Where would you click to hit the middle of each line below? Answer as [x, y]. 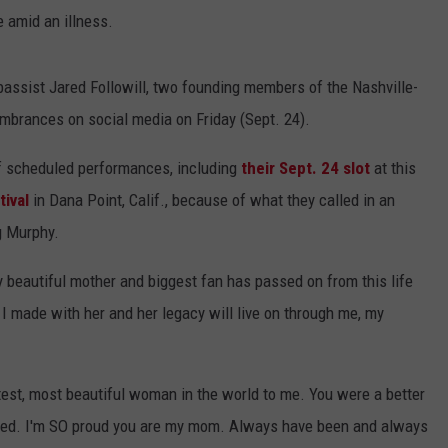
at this [393, 168]
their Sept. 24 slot [305, 168]
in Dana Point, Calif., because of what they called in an [212, 200]
